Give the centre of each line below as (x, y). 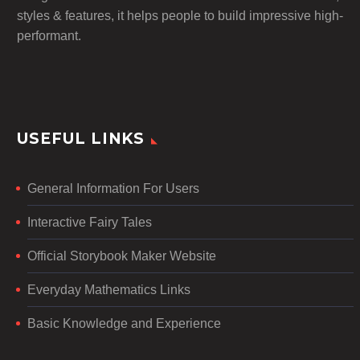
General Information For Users (113, 188)
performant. (49, 35)
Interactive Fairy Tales (90, 222)
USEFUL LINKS (81, 138)
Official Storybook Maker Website (122, 256)
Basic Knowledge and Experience (124, 323)
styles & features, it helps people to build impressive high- (180, 15)
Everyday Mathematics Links (109, 289)
